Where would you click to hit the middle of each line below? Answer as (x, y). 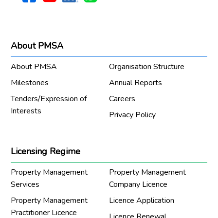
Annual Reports (136, 83)
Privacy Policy (132, 115)
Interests (26, 111)
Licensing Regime (46, 152)
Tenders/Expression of (49, 99)
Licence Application (142, 201)
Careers (122, 99)
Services (25, 185)
